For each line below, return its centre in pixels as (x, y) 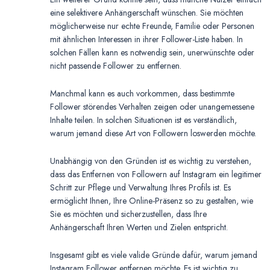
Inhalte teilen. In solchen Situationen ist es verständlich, (143, 120)
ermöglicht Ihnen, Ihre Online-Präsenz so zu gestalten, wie (152, 200)
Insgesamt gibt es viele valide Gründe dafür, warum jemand (154, 255)
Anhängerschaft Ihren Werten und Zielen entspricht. (139, 227)
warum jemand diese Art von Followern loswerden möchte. (153, 133)
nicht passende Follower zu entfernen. (116, 65)
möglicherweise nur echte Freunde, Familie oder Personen (152, 26)
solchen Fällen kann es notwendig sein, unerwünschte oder (152, 52)
